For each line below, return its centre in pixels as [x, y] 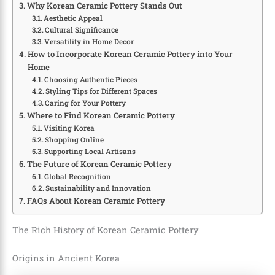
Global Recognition [78, 176]
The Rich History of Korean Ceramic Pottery [105, 230]
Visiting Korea [69, 128]
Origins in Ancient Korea [66, 258]
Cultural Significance [82, 29]
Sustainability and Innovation [99, 188]
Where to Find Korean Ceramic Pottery [101, 115]
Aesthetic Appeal [73, 18]
